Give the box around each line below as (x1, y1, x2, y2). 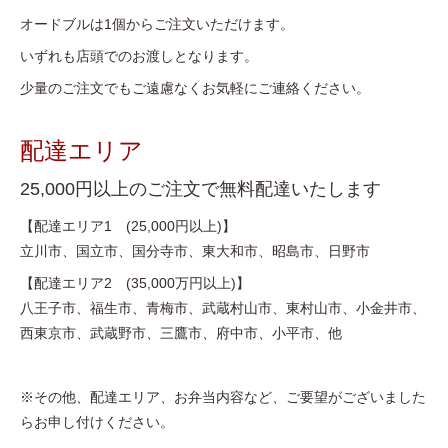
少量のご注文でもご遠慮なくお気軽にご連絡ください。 (20, 80, 370, 97)
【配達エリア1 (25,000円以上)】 (20, 218, 236, 235)
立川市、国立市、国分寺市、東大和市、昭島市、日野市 (20, 243, 370, 260)
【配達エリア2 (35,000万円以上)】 (20, 275, 250, 292)
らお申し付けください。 (20, 414, 174, 431)
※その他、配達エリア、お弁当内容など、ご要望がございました (20, 389, 426, 406)
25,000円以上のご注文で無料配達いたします (20, 179, 381, 200)
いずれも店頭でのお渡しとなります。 (20, 48, 258, 65)
